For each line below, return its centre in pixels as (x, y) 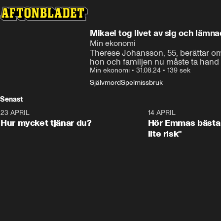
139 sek (179, 70)
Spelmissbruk (142, 83)
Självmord (105, 83)
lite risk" (165, 134)
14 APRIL (162, 113)
